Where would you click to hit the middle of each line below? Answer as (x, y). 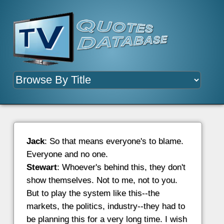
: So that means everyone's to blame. (114, 141)
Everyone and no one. (67, 154)
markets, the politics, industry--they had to (105, 206)
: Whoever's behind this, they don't (121, 167)
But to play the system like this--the (93, 193)
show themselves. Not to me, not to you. (102, 180)
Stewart (41, 167)
